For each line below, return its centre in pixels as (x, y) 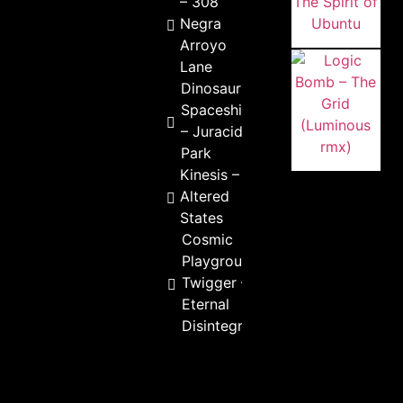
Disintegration (229, 325)
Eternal (205, 304)
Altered (205, 196)
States (202, 217)
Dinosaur (210, 88)
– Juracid (211, 131)
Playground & (227, 260)
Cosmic (207, 239)
